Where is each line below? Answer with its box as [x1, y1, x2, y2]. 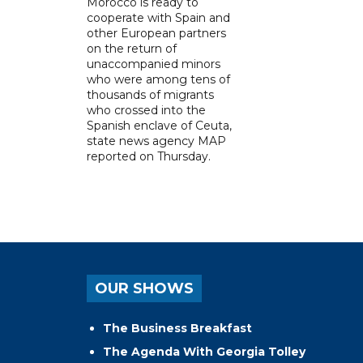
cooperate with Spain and [87, 10, 230, 25]
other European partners [87, 25, 226, 41]
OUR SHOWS [95, 279, 194, 297]
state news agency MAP [87, 133, 226, 148]
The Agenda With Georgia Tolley [103, 344, 305, 359]
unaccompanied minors [87, 56, 220, 71]
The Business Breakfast [103, 320, 252, 335]
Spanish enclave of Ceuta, [87, 117, 232, 133]
